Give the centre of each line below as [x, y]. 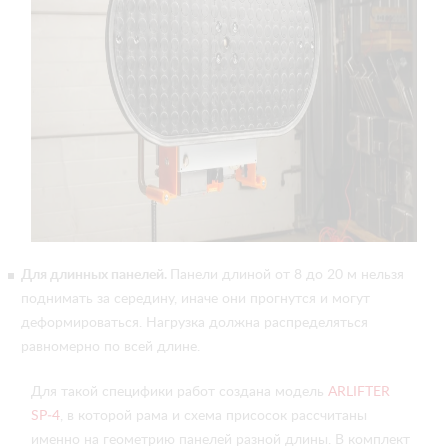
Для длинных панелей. [95, 275]
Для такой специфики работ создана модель [179, 392]
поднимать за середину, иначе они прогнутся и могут [195, 299]
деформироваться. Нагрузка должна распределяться [194, 323]
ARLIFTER [359, 392]
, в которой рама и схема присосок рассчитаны [213, 416]
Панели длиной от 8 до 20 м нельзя [287, 275]
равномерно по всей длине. [112, 347]
